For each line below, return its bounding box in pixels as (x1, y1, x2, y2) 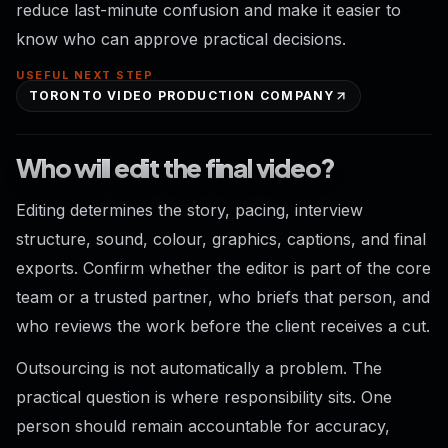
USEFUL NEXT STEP (16, 68, 154, 83)
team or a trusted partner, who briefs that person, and (16, 286, 430, 307)
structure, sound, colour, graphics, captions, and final (16, 228, 426, 249)
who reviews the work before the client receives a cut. (16, 315, 430, 336)
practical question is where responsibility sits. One (16, 386, 392, 407)
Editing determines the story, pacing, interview (16, 199, 363, 220)
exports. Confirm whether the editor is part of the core (16, 257, 431, 278)
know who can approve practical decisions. (16, 29, 346, 50)
